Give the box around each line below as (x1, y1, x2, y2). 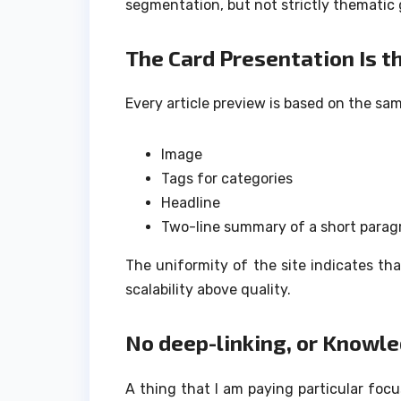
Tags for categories (161, 170, 293, 188)
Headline (161, 194, 220, 212)
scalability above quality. (125, 281, 291, 299)
